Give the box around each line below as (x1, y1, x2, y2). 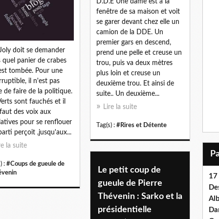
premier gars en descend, (96, 39, 171, 46)
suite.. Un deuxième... (96, 90, 159, 97)
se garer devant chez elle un (96, 18, 179, 25)
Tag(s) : (96, 122, 116, 128)
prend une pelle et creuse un (96, 49, 182, 56)
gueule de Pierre (98, 178, 162, 188)
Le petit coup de (98, 165, 161, 175)
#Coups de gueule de (6, 161, 65, 167)
